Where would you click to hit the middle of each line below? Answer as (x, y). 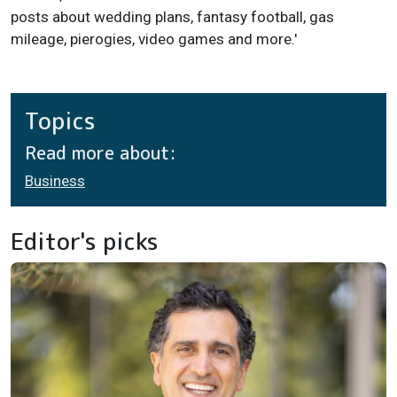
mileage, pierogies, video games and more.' (154, 39)
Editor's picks (85, 241)
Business (55, 181)
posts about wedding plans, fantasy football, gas (172, 17)
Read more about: (101, 153)
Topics (60, 121)
